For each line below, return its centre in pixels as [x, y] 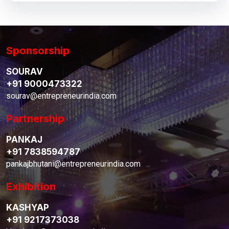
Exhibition [31, 186]
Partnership [35, 118]
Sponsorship [38, 50]
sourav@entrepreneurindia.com [61, 96]
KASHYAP [28, 207]
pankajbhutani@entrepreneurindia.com [73, 164]
